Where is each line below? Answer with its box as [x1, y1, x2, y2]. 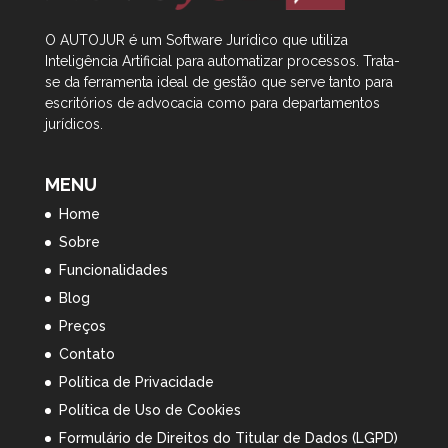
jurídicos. [44, 116, 103, 133]
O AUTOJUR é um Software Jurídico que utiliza [44, 32, 348, 49]
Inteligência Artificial [44, 53, 176, 70]
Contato [58, 346, 115, 363]
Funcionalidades [58, 262, 168, 279]
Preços [58, 318, 106, 335]
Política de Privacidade [58, 374, 214, 391]
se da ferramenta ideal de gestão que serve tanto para [44, 74, 393, 91]
